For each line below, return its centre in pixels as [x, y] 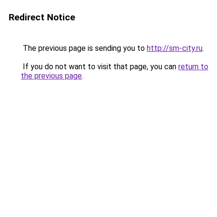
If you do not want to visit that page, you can [100, 67]
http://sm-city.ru [175, 48]
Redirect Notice [42, 17]
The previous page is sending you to [84, 48]
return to [193, 67]
